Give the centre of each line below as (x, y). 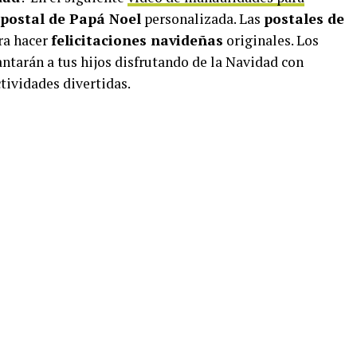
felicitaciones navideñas (137, 40)
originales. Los (271, 40)
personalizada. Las (202, 19)
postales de (304, 19)
